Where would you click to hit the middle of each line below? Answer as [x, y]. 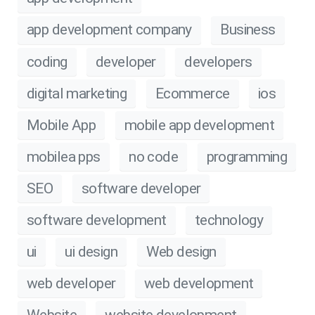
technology [229, 220]
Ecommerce [192, 93]
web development [199, 283]
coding [47, 62]
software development [97, 220]
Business [248, 30]
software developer [141, 188]
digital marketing [77, 93]
